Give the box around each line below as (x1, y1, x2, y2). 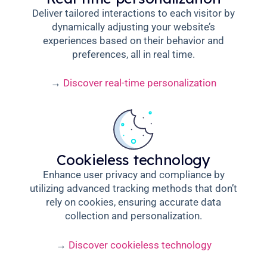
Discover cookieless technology (68, 238, 212, 251)
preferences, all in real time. (72, 48, 195, 60)
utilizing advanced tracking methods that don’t (30, 182, 237, 195)
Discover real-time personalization (63, 77, 216, 89)
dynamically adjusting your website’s (52, 20, 215, 33)
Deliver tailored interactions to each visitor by (32, 7, 235, 19)
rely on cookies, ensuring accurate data (46, 196, 221, 209)
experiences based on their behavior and (43, 34, 224, 46)
